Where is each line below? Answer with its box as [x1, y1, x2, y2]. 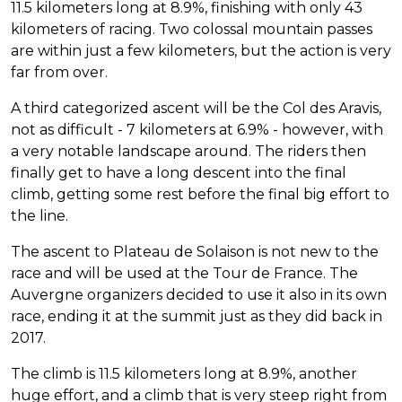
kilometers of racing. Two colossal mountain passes [11, 20, 372, 38]
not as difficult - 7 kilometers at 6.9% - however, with [11, 120, 383, 138]
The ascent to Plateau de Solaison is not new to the [11, 242, 379, 260]
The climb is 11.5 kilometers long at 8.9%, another [11, 364, 357, 382]
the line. [11, 206, 68, 224]
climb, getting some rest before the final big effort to [11, 185, 389, 203]
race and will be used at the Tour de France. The [11, 264, 358, 282]
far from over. [11, 63, 108, 81]
